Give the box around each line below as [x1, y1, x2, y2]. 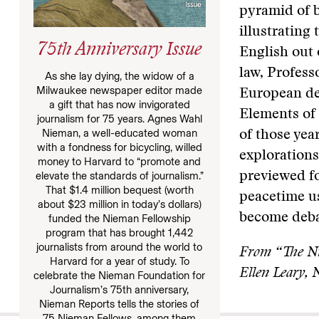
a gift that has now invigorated [48, 98, 190, 111]
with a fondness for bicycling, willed [36, 140, 202, 154]
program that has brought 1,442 [46, 226, 194, 239]
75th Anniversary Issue [37, 41, 202, 60]
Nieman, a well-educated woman [41, 126, 197, 140]
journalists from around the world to [36, 240, 203, 253]
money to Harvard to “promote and [38, 155, 202, 168]
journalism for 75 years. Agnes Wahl [36, 112, 202, 125]
